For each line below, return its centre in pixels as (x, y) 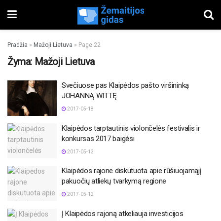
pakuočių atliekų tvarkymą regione (114, 181)
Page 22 (90, 45)
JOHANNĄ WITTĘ (90, 96)
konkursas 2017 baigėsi (98, 138)
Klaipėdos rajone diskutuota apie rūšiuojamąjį (132, 171)
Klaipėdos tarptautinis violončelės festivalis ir (131, 128)
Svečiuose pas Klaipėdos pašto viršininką (125, 85)
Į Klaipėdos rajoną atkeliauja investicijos (123, 213)
